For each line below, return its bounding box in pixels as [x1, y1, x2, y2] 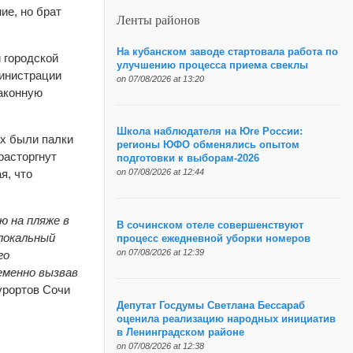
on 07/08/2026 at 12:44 [116, 167, 204, 177]
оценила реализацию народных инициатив [116, 313, 336, 325]
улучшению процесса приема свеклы [116, 59, 308, 71]
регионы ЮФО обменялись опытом [116, 139, 299, 151]
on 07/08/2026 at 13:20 [116, 73, 204, 84]
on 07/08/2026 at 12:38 [116, 340, 204, 351]
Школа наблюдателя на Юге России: [116, 126, 303, 138]
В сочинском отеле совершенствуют [116, 220, 303, 232]
